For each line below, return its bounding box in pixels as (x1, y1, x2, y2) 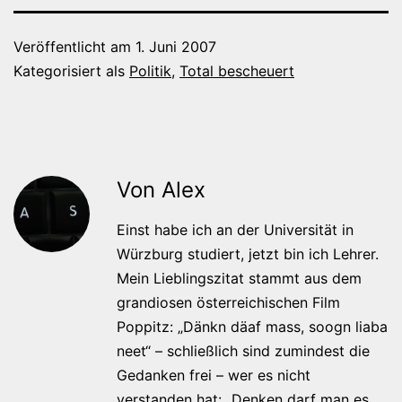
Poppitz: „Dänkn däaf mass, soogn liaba (117, 317, 388, 336)
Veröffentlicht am (13, 37, 135, 56)
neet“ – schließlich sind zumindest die (117, 341, 370, 360)
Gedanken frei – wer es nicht (117, 365, 310, 384)
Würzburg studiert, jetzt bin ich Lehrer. (117, 244, 379, 263)
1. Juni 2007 (135, 37, 216, 56)
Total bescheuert (179, 61, 294, 80)
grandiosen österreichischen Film (117, 293, 340, 311)
